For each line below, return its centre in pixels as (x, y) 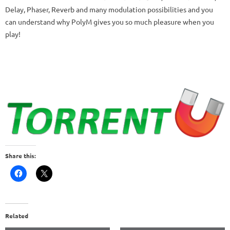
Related (17, 216)
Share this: (21, 156)
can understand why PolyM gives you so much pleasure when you (110, 21)
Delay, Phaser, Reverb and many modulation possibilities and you (109, 9)
